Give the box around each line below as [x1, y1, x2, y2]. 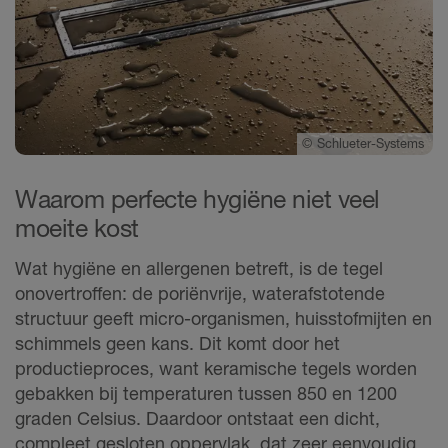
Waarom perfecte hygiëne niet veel [15, 184, 380, 215]
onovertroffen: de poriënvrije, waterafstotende [15, 281, 385, 304]
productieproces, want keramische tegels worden [15, 356, 417, 379]
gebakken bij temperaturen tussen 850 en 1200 [15, 381, 397, 404]
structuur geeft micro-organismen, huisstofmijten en [15, 306, 432, 329]
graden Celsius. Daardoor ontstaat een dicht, [15, 406, 380, 429]
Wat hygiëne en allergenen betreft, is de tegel [15, 256, 383, 279]
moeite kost [15, 213, 139, 244]
